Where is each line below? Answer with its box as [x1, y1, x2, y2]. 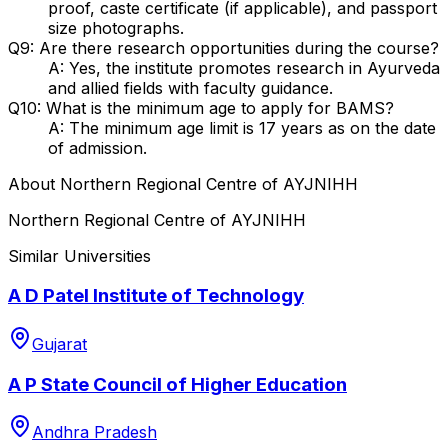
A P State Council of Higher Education [8, 372, 347, 396]
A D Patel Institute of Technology [8, 284, 304, 308]
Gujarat [32, 334, 87, 354]
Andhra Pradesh [32, 422, 157, 443]
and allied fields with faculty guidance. [48, 77, 333, 98]
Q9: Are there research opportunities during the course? [8, 37, 439, 58]
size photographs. [48, 17, 184, 38]
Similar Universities [8, 245, 151, 266]
